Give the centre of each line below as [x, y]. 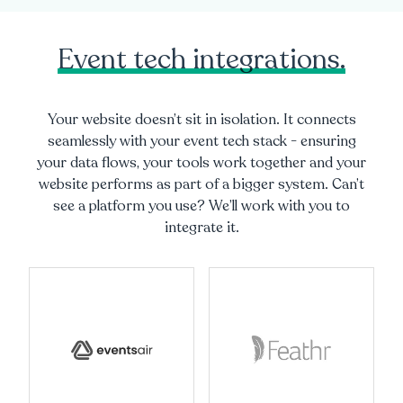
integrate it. [201, 228]
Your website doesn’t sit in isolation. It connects [201, 120]
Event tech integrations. [201, 60]
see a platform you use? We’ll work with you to [201, 206]
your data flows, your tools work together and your [201, 163]
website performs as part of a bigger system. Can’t [201, 185]
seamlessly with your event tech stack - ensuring [201, 142]
